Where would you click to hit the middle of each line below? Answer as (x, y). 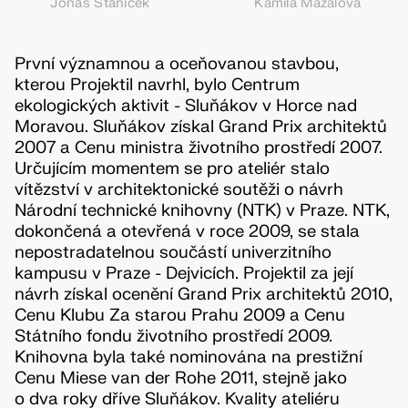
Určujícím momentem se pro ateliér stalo (172, 169)
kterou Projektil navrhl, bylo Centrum (157, 85)
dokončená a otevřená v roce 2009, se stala (187, 232)
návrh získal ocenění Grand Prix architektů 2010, (203, 295)
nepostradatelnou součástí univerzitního (173, 253)
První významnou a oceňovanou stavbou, (176, 64)
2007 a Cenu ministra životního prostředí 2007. (198, 148)
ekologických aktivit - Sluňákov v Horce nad (185, 106)
